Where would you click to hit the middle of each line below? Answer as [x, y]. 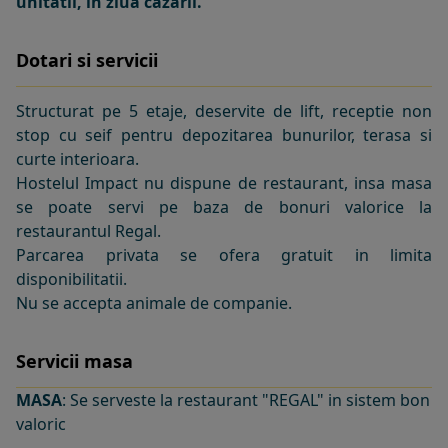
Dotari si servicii [87, 60]
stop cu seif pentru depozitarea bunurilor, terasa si [224, 135]
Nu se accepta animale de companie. [154, 303]
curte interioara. [77, 159]
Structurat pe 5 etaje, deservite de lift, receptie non [224, 111]
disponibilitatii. [71, 279]
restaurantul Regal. [88, 231]
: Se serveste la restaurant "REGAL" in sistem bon [246, 400]
